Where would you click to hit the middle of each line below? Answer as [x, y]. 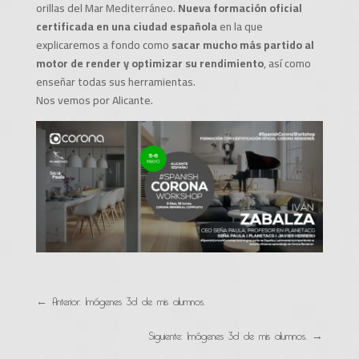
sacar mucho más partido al [242, 45]
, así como [287, 63]
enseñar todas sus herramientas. [115, 82]
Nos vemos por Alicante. [94, 100]
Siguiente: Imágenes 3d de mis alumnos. [228, 334]
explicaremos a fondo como [103, 45]
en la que [240, 26]
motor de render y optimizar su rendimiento [149, 63]
